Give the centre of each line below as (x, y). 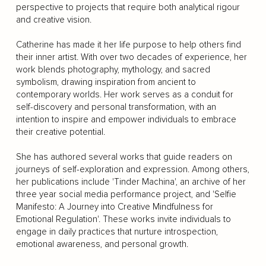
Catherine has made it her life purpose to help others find (128, 45)
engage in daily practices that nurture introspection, (117, 232)
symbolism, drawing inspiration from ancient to (106, 82)
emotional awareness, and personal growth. (102, 244)
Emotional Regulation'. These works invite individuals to (123, 219)
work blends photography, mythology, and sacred (113, 69)
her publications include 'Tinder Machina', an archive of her (131, 182)
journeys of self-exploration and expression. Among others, (132, 169)
